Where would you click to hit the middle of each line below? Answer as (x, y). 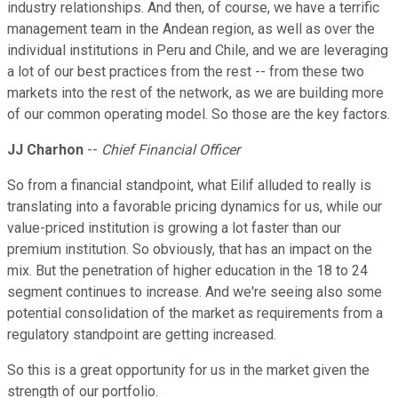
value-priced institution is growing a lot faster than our (174, 228)
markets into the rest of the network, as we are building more (195, 93)
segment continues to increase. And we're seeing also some (195, 292)
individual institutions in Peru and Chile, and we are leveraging (198, 51)
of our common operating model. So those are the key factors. (199, 115)
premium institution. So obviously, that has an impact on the (190, 250)
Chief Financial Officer (171, 150)
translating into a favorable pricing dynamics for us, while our (195, 207)
